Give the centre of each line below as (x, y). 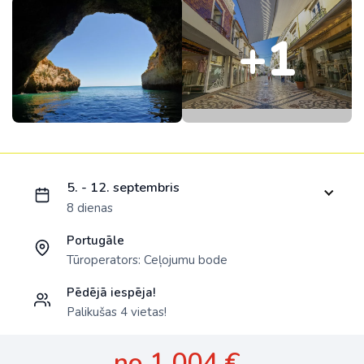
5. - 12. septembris (123, 188)
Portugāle (95, 241)
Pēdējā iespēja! (111, 293)
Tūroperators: (105, 260)
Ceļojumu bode (186, 260)
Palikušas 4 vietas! (117, 312)
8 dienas (90, 208)
